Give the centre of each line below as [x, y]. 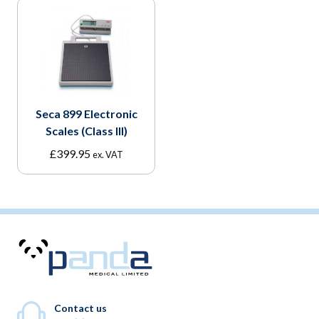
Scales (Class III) [86, 130]
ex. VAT [108, 154]
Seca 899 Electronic [86, 113]
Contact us [80, 308]
